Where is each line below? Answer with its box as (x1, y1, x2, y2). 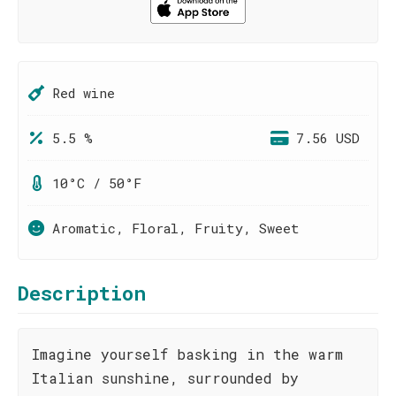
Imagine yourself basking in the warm (32, 345, 343, 363)
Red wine (52, 84, 115, 102)
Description (18, 280, 146, 306)
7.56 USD (296, 129, 360, 147)
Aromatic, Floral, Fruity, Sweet (52, 219, 300, 237)
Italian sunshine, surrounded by (32, 369, 299, 387)
